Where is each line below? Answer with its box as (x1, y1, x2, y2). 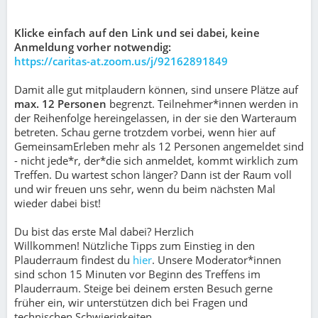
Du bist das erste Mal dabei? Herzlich (14, 224, 194, 238)
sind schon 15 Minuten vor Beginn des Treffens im (14, 267, 261, 281)
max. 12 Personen (14, 97, 109, 111)
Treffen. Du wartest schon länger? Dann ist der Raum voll (14, 168, 292, 182)
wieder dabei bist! (14, 196, 101, 210)
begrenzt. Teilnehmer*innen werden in (109, 97, 298, 111)
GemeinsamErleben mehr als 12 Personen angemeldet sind (14, 139, 304, 153)
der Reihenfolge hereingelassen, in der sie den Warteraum (14, 111, 297, 125)
